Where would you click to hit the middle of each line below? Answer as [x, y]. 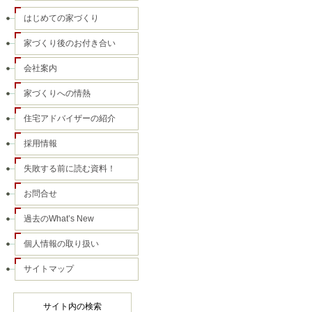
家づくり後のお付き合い [69, 43]
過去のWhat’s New [58, 219]
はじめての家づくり [61, 18]
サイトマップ [48, 269]
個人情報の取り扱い [61, 244]
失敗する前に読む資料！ [69, 169]
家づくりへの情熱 [57, 93]
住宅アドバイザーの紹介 [69, 118]
